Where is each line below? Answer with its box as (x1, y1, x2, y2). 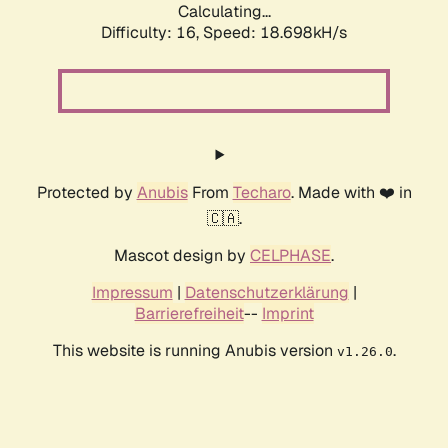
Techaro (232, 182, 291, 204)
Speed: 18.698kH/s (203, 22, 347, 44)
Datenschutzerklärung (184, 282, 349, 304)
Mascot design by (114, 245, 250, 267)
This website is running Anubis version (52, 340, 337, 362)
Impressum (91, 282, 173, 304)
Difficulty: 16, (101, 22, 203, 44)
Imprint (261, 303, 314, 325)
